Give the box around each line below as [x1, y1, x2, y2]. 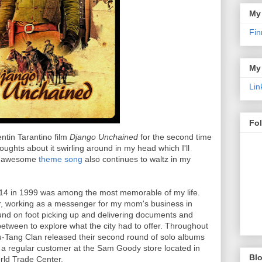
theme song [39, 154, 82, 164]
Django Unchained [70, 132, 138, 142]
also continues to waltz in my [82, 154, 191, 164]
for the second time [138, 132, 212, 142]
